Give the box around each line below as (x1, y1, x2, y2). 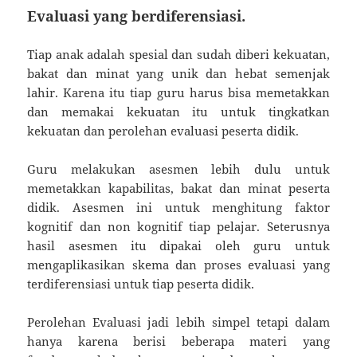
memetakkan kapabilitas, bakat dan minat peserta (27, 179, 330, 196)
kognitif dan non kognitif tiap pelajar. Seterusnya (27, 218, 330, 234)
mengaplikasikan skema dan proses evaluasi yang (27, 256, 330, 273)
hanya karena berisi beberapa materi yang (27, 332, 330, 349)
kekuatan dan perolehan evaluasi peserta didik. (27, 122, 300, 139)
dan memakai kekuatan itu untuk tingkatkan (27, 103, 330, 120)
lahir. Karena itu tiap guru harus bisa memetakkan (27, 84, 330, 100)
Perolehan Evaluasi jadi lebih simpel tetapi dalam (27, 313, 330, 330)
